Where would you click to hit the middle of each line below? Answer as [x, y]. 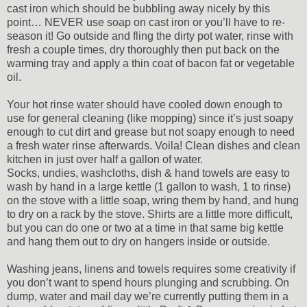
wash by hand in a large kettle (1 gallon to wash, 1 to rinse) [149, 186]
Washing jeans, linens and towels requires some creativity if [151, 269]
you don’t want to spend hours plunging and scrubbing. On [148, 282]
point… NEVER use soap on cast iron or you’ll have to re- [146, 22]
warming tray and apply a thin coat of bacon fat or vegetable [151, 63]
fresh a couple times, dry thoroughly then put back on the [143, 49]
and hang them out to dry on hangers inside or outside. [138, 241]
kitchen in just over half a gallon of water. [105, 159]
